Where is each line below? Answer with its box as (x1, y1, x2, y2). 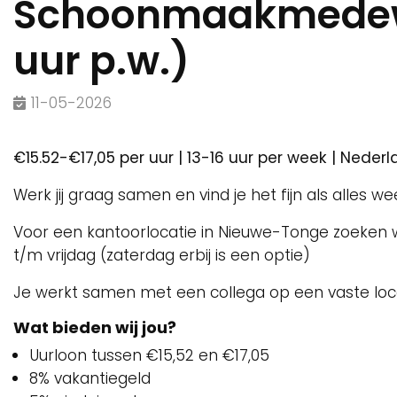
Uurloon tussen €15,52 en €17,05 (29, 345, 269, 366)
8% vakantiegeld (29, 368, 151, 389)
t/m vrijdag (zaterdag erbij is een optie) (13, 245, 310, 266)
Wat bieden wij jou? (13, 316, 176, 339)
